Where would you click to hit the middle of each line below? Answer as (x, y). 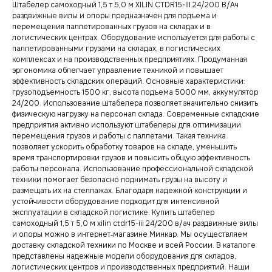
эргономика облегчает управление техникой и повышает (118, 71)
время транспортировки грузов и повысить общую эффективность (131, 158)
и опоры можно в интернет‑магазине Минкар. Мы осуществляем (130, 235)
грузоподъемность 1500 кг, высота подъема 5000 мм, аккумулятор (135, 93)
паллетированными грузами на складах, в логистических (116, 49)
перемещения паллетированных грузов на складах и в (111, 27)
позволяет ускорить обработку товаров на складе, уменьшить (124, 147)
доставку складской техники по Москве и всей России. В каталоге (134, 246)
